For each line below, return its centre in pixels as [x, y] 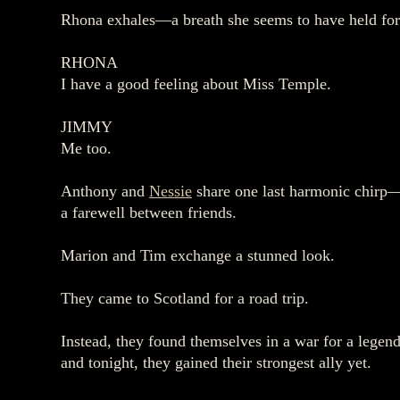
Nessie [171, 191]
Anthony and [105, 191]
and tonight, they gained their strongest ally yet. [216, 362]
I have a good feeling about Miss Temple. [196, 84]
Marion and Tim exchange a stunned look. [198, 255]
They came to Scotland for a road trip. [185, 298]
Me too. [86, 148]
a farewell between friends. [149, 212]
